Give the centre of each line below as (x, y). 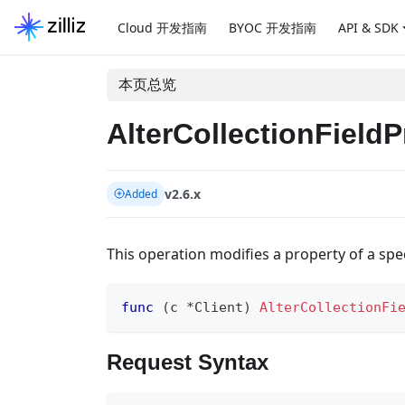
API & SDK (368, 27)
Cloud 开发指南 (162, 27)
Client (219, 307)
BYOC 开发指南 (272, 27)
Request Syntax (188, 363)
